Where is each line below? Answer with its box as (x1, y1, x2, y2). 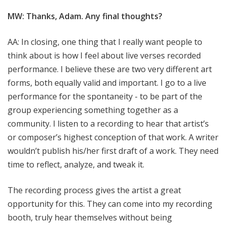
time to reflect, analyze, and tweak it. (8, 159, 144, 171)
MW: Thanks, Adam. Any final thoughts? (8, 11, 162, 22)
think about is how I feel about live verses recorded (8, 50, 201, 62)
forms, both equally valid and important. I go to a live (8, 77, 206, 89)
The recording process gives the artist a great (8, 185, 181, 196)
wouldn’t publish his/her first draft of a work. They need (8, 145, 218, 157)
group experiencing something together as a (8, 104, 178, 116)
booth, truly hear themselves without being (8, 212, 172, 223)
